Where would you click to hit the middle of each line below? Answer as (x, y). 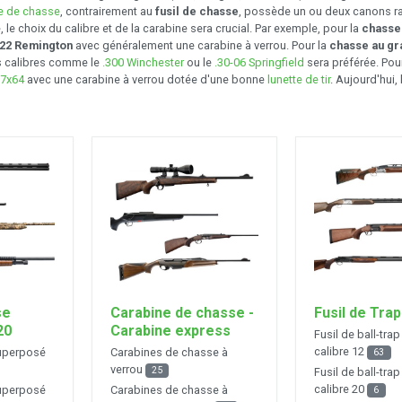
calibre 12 (341, 352)
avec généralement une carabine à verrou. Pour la (201, 45)
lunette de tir (299, 79)
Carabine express (170, 330)
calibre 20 (341, 389)
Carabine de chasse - (182, 312)
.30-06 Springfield (259, 62)
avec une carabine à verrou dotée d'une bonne (146, 79)
